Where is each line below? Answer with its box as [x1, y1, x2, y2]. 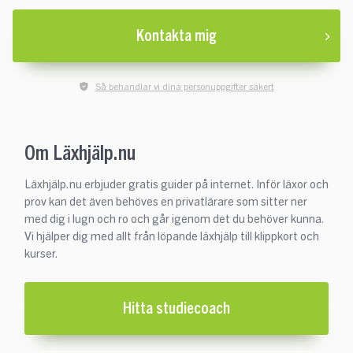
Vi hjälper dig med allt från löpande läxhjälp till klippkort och [24, 231, 319, 243]
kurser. [24, 248, 58, 261]
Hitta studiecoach [123, 300, 230, 317]
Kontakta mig [136, 28, 217, 44]
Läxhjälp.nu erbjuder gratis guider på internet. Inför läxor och [24, 179, 329, 191]
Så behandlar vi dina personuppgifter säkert [95, 82, 274, 92]
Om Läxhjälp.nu [24, 139, 136, 165]
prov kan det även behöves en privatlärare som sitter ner [24, 196, 307, 209]
